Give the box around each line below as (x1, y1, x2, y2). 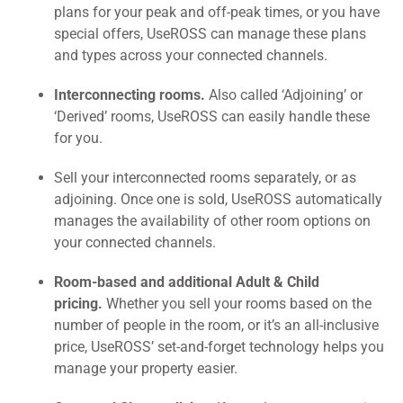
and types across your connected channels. (54, 47, 327, 65)
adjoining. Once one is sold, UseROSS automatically (54, 191, 382, 209)
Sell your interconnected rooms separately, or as (54, 169, 356, 187)
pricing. (54, 295, 106, 313)
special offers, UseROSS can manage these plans (54, 25, 366, 43)
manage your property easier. (54, 360, 237, 378)
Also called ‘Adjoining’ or (209, 86, 363, 104)
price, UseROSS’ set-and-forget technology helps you (54, 338, 384, 356)
